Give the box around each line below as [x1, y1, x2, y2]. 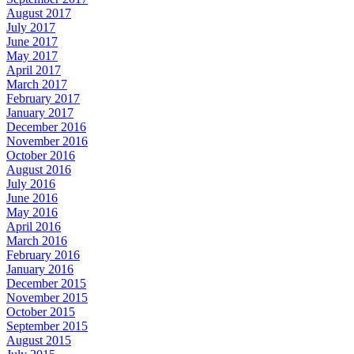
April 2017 [6, 62, 61, 77]
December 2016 [6, 119, 86, 134]
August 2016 [6, 162, 71, 176]
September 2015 [6, 318, 88, 333]
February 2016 [6, 247, 80, 262]
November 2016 [6, 134, 88, 148]
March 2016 [6, 233, 67, 247]
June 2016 [6, 190, 58, 205]
